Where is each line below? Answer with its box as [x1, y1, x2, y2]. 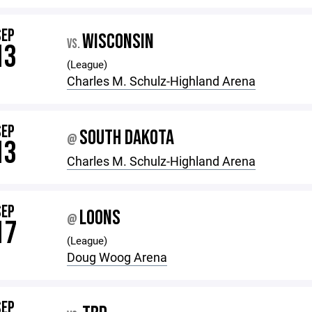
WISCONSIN [82, 29, 155, 54]
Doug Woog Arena [67, 249, 168, 265]
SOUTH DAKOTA [79, 125, 175, 150]
